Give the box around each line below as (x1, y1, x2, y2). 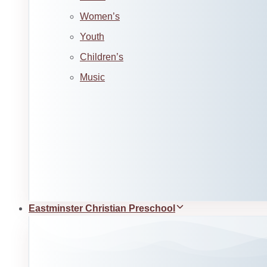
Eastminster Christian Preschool (29, 203, 175, 213)
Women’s (80, 11, 120, 21)
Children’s (80, 52, 123, 62)
